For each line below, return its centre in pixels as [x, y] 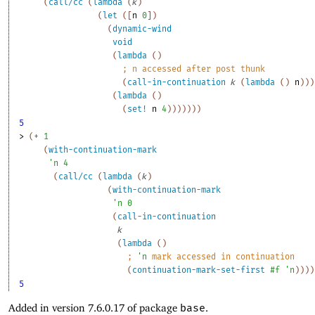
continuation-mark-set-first [199, 270]
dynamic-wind [142, 28]
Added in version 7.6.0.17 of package [94, 307]
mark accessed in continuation [221, 256]
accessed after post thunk [201, 69]
